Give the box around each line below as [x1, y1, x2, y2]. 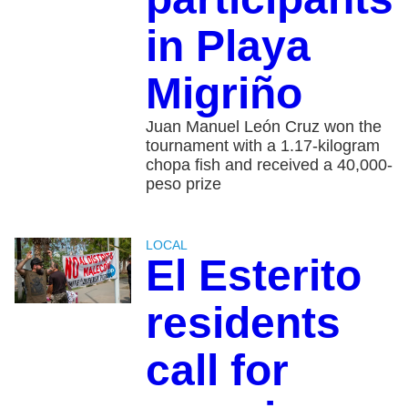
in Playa [145, 22, 311, 71]
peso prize [145, 175, 221, 194]
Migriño [145, 69, 302, 118]
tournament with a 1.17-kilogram [145, 137, 380, 156]
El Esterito [145, 251, 362, 301]
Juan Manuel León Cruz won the [145, 117, 382, 137]
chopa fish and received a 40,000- [145, 156, 393, 175]
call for [145, 346, 289, 395]
